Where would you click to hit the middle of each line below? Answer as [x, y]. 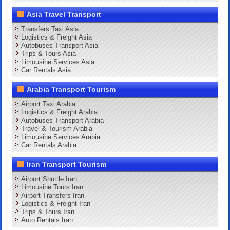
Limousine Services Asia [58, 62]
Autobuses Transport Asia [60, 45]
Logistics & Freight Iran [56, 203]
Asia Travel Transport [64, 14]
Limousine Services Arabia [61, 137]
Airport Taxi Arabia [49, 104]
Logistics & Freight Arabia [60, 112]
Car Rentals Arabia [49, 145]
